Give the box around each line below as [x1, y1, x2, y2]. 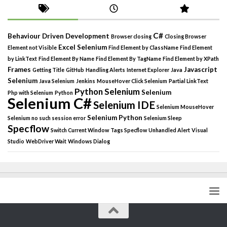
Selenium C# [8, 94, 92, 112]
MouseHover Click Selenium [97, 78, 167, 85]
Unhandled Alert [148, 127, 190, 134]
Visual [192, 127, 208, 134]
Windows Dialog [68, 138, 110, 145]
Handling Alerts [86, 66, 125, 73]
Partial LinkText [169, 78, 208, 85]
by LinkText [8, 55, 37, 62]
